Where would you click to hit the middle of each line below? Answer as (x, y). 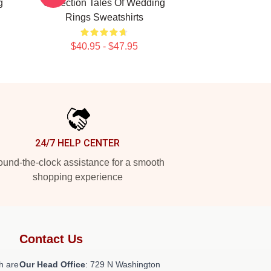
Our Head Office (52, 264)
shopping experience (77, 177)
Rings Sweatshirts (104, 17)
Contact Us (51, 239)
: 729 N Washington (123, 264)
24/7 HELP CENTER (77, 143)
